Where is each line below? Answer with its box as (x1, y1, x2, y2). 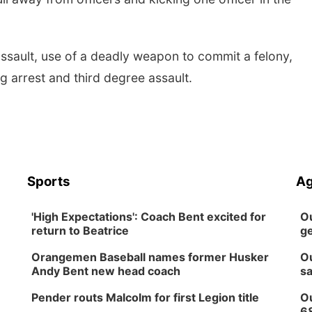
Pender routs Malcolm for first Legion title (31, 290, 260, 304)
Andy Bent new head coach (31, 264, 181, 278)
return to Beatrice (31, 224, 130, 237)
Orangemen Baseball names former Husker (31, 250, 270, 264)
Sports (27, 173, 71, 189)
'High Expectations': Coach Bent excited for (31, 210, 267, 224)
